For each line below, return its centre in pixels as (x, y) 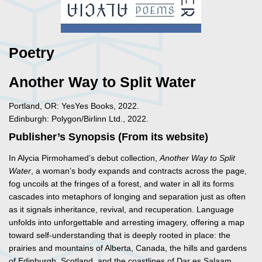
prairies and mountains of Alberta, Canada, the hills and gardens (128, 248)
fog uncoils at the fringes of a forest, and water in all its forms (121, 184)
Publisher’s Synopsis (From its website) (108, 137)
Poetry (32, 53)
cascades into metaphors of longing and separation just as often (127, 197)
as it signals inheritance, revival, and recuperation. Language (121, 210)
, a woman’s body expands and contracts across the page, (139, 171)
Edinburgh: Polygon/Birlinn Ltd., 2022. (79, 119)
